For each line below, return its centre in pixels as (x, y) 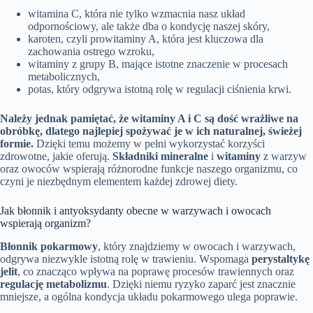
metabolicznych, (64, 76)
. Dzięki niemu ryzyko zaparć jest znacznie (201, 284)
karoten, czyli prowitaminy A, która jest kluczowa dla (146, 38)
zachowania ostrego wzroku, (91, 51)
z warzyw (284, 156)
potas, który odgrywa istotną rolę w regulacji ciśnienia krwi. (160, 89)
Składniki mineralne (160, 156)
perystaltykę (281, 259)
